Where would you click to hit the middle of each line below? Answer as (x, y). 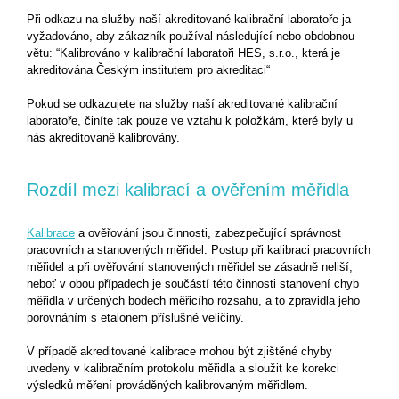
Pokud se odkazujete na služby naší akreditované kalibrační (182, 104)
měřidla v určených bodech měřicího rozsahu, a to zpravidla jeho (193, 301)
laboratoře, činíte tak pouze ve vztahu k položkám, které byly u (190, 121)
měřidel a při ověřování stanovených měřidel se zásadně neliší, (190, 267)
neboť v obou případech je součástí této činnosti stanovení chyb (193, 284)
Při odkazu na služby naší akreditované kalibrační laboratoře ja (189, 19)
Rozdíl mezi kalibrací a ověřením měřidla (191, 189)
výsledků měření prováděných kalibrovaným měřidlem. (167, 385)
